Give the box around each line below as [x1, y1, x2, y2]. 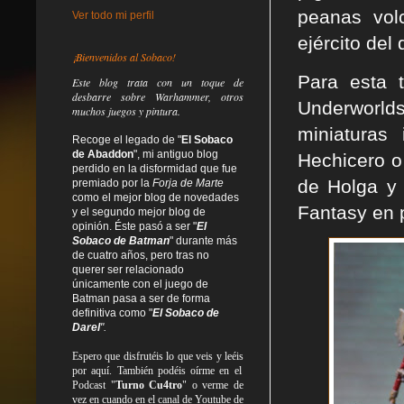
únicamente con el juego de [72, 277, 208, 290]
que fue [200, 161, 237, 175]
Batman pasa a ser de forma [72, 291, 210, 305]
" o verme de [182, 378, 244, 391]
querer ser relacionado [72, 262, 184, 276]
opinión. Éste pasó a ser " [72, 219, 197, 233]
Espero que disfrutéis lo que [72, 349, 197, 363]
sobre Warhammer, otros [111, 88, 243, 104]
